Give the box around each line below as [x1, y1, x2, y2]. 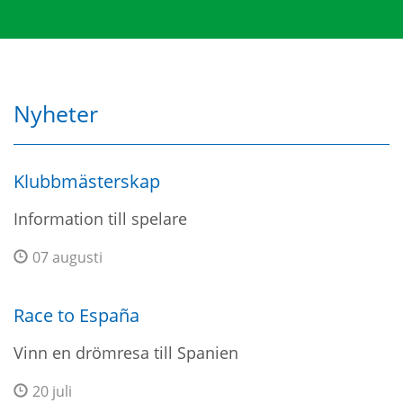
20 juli [32, 381, 72, 401]
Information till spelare [13, 208, 187, 229]
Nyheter [13, 98, 98, 129]
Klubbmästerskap [13, 169, 160, 193]
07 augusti [32, 247, 103, 267]
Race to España [13, 303, 139, 327]
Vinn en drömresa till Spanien [13, 342, 238, 363]
